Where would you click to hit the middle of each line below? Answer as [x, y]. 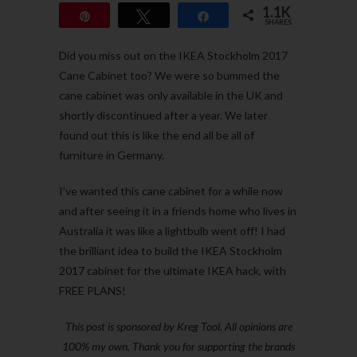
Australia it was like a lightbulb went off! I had [172, 231]
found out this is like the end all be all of [157, 135]
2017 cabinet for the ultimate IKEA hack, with [173, 271]
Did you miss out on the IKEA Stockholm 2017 [173, 56]
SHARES [278, 22]
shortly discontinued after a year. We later [163, 116]
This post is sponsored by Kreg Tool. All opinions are [178, 327]
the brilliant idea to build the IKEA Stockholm [171, 251]
